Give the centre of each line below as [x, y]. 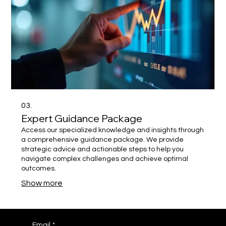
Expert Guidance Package [82, 118]
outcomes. [39, 168]
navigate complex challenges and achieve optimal [105, 159]
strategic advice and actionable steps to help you [103, 149]
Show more [42, 183]
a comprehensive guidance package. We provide [103, 139]
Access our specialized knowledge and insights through [113, 130]
